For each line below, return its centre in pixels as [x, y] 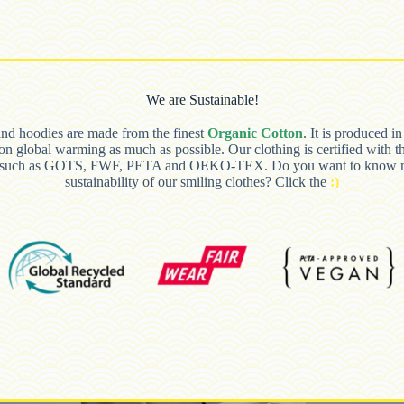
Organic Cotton [255, 133]
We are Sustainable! [202, 99]
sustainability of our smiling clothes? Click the [197, 181]
